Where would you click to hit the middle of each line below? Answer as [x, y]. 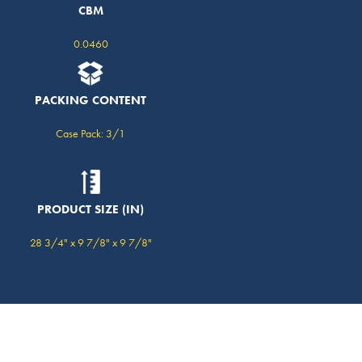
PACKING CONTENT [90, 100]
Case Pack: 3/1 [90, 133]
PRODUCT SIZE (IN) [90, 209]
